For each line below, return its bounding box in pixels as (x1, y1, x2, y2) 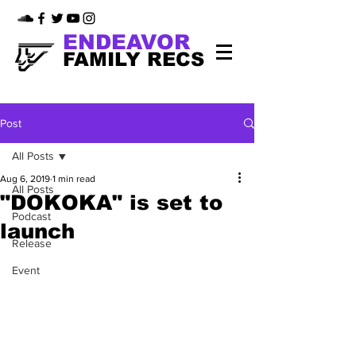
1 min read (52, 173, 95, 184)
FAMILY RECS (63, 49, 204, 70)
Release (12, 237, 52, 250)
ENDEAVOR (63, 31, 190, 53)
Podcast (12, 210, 51, 222)
